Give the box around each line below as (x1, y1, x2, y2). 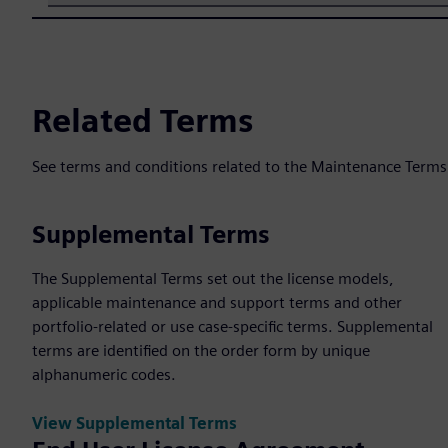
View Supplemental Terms (32, 413, 237, 433)
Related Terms (32, 101, 253, 141)
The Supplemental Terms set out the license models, (32, 269, 394, 289)
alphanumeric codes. (32, 365, 176, 385)
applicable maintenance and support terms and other (32, 293, 402, 313)
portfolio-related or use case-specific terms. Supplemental (32, 317, 433, 337)
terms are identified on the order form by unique (32, 341, 370, 361)
